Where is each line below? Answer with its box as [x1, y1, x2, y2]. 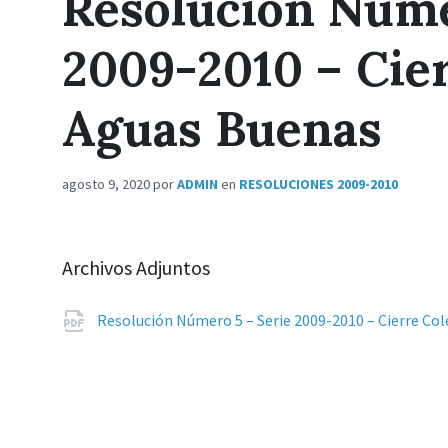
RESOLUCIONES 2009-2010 [239, 175, 398, 193]
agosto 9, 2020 [62, 175, 153, 193]
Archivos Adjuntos [62, 255, 210, 280]
